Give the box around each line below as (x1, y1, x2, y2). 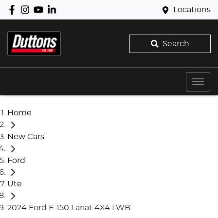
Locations (173, 6, 211, 14)
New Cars (7, 132, 44, 141)
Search (162, 39, 189, 48)
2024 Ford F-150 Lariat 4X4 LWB (7, 204, 130, 212)
